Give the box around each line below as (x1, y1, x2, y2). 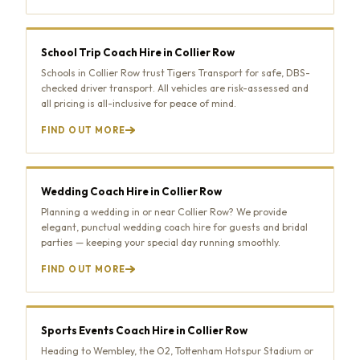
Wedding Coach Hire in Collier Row (41, 184, 222, 198)
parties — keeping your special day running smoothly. (41, 235, 280, 248)
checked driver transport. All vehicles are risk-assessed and (41, 81, 309, 94)
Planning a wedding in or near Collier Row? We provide (41, 205, 287, 218)
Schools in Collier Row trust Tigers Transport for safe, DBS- (41, 66, 310, 79)
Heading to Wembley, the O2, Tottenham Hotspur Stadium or (41, 344, 313, 357)
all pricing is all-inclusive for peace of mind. (41, 96, 236, 109)
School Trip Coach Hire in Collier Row (41, 45, 235, 59)
